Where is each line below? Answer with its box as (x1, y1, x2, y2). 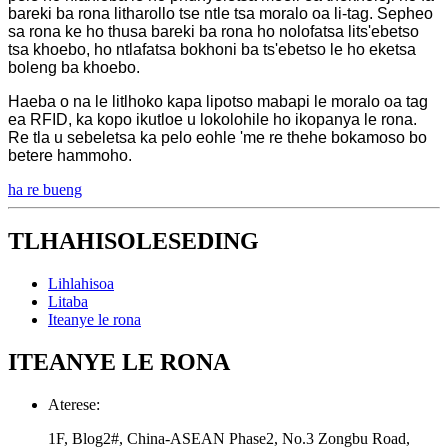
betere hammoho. (8, 146, 132, 164)
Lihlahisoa (48, 275, 114, 293)
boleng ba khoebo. (8, 58, 140, 76)
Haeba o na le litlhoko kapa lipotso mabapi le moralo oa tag (8, 92, 428, 110)
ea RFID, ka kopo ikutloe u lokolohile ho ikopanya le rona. (8, 110, 417, 128)
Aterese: (48, 396, 100, 414)
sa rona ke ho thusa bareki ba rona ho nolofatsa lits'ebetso (8, 22, 419, 40)
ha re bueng (8, 180, 82, 198)
